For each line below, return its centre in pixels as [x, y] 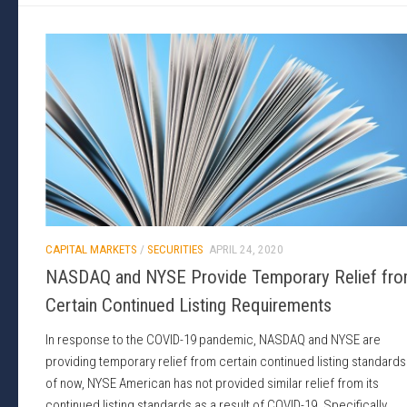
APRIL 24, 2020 [246, 250]
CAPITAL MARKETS [91, 250]
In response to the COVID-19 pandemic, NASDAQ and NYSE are [213, 340]
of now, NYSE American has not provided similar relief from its [212, 384]
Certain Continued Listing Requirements [189, 306]
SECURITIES [175, 250]
